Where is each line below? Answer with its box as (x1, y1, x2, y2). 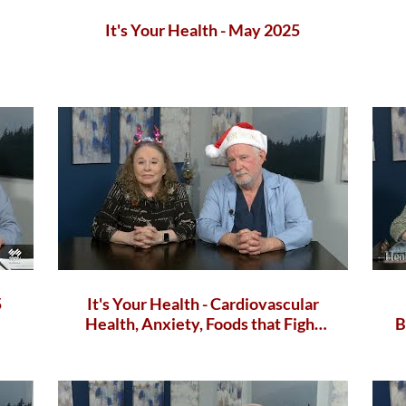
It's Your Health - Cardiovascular (86, 293, 319, 314)
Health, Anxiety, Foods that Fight (84, 313, 321, 333)
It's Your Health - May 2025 (105, 20, 301, 41)
